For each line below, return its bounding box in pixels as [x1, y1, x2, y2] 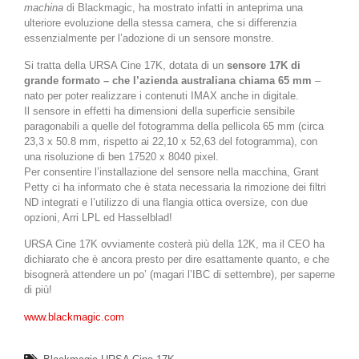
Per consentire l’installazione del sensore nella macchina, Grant [24, 165, 319, 178]
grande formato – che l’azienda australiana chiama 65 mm [24, 74, 312, 87]
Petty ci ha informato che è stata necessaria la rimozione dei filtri [24, 180, 326, 193]
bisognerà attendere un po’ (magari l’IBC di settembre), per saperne [24, 268, 335, 281]
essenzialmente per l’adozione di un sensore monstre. [24, 32, 274, 45]
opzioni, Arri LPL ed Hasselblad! [24, 211, 172, 224]
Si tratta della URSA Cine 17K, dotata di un [24, 58, 227, 71]
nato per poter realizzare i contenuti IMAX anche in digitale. [24, 89, 299, 102]
